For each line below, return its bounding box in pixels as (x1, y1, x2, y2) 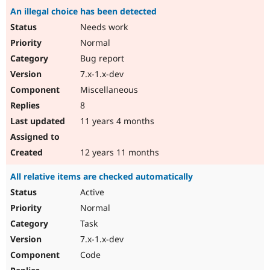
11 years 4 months (78, 115, 154, 127)
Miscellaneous (78, 84, 138, 96)
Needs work (78, 21, 128, 33)
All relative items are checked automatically (10, 171, 193, 183)
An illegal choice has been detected (10, 5, 157, 17)
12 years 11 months (78, 146, 159, 159)
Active (78, 186, 104, 198)
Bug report (78, 52, 124, 64)
